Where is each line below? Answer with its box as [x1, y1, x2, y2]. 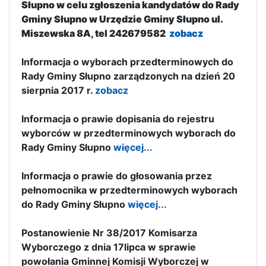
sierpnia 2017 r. [21, 84, 95, 96]
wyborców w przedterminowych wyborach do [21, 126, 236, 139]
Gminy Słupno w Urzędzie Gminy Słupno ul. [21, 12, 223, 25]
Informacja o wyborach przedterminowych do [21, 55, 233, 68]
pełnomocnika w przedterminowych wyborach [21, 183, 237, 196]
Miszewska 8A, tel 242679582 [21, 27, 169, 39]
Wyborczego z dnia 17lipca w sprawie [21, 240, 196, 253]
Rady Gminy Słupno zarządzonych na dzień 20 [21, 69, 235, 82]
